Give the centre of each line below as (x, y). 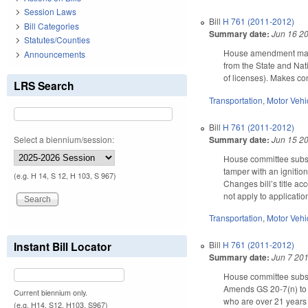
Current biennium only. (51, 292)
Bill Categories (52, 25)
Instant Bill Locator (63, 246)
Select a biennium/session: (64, 139)
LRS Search (44, 85)
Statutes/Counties (57, 40)
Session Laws (50, 12)
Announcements (55, 54)
